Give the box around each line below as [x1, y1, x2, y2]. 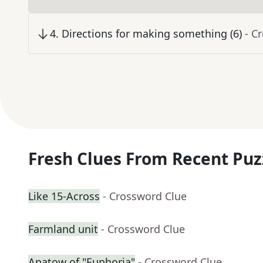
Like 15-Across [28, 189, 100, 204]
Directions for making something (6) [62, 26, 242, 41]
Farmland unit [28, 222, 98, 237]
